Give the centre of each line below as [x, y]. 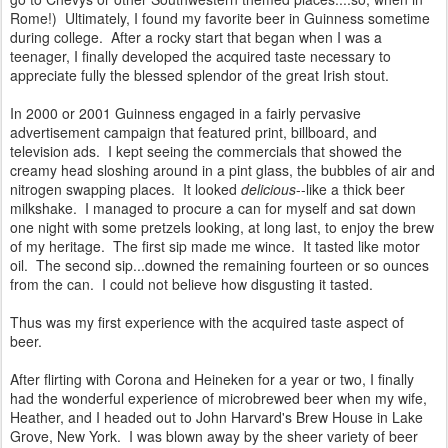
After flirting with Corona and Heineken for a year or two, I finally [212, 378]
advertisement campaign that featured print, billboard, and [193, 131]
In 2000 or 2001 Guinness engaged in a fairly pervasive [185, 112]
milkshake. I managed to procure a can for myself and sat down [213, 207]
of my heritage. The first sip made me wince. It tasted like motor [215, 245]
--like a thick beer [350, 188]
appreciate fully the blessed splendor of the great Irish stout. [199, 74]
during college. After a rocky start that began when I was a [196, 36]
